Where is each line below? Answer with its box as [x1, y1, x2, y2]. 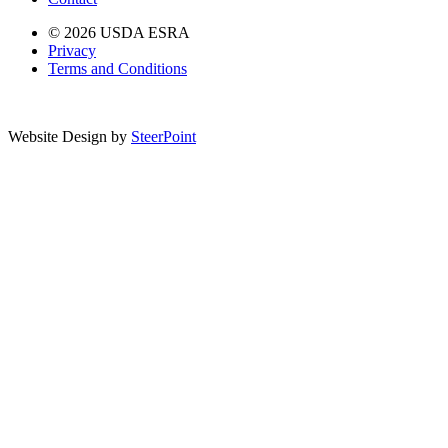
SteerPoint [131, 127, 196, 145]
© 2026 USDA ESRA [48, 23, 190, 41]
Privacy [48, 41, 96, 59]
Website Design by [8, 127, 131, 145]
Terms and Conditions [48, 59, 187, 77]
